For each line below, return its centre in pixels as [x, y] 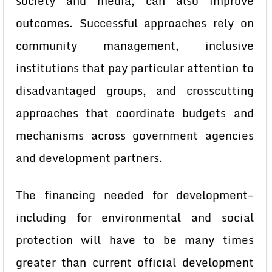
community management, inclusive [135, 46]
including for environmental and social [135, 217]
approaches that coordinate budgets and [135, 113]
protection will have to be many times [135, 240]
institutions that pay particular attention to [135, 68]
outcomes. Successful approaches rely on [135, 23]
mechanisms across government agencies [135, 135]
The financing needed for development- [135, 195]
